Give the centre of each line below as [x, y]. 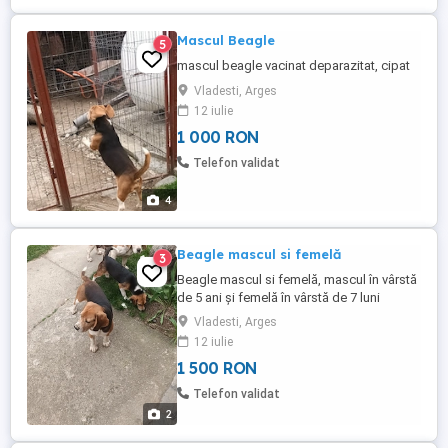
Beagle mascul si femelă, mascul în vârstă [297, 279]
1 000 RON [218, 137]
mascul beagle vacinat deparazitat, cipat [293, 65]
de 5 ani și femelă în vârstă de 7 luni [278, 297]
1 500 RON [217, 368]
